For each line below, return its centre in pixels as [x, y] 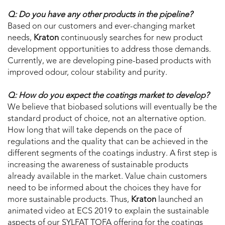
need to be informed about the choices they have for [104, 189]
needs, [21, 38]
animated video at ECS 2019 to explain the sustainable [108, 212]
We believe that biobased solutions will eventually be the [112, 108]
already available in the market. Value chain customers [107, 177]
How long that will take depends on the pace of [95, 131]
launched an [180, 200]
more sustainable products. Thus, [69, 200]
